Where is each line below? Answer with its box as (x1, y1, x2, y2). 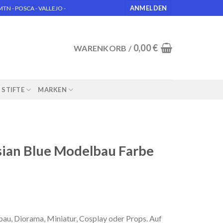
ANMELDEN (129, 4, 167, 12)
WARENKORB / (73, 43, 133, 53)
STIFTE (1, 86, 24, 94)
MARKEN (38, 86, 67, 94)
